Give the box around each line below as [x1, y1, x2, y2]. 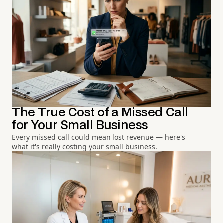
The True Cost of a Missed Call [12, 107, 188, 118]
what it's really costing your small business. [12, 141, 157, 151]
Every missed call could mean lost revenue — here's [12, 132, 185, 142]
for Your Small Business [12, 119, 148, 131]
